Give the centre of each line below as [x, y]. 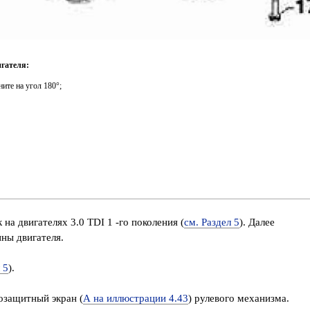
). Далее [257, 222]
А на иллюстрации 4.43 [136, 298]
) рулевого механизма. [239, 298]
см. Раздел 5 [212, 222]
